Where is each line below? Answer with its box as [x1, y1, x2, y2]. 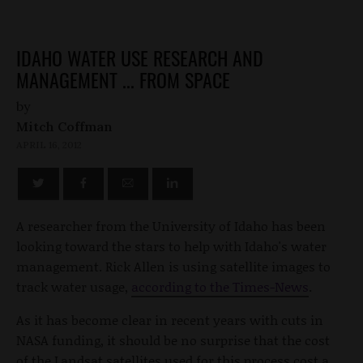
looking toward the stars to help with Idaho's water [16, 236, 327, 255]
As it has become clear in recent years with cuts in [16, 310, 323, 329]
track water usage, [16, 276, 131, 296]
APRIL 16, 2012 [16, 138, 82, 151]
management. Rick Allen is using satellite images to [16, 256, 331, 275]
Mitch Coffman [16, 117, 113, 135]
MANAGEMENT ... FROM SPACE [16, 64, 230, 94]
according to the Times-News [131, 276, 309, 296]
